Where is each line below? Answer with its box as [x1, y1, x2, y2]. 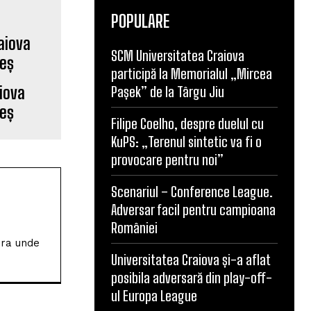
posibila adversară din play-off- [111, 269, 272, 286]
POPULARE [111, 11, 169, 31]
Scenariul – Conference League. [111, 183, 273, 200]
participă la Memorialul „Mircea [111, 65, 272, 82]
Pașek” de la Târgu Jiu [111, 83, 224, 100]
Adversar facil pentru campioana [111, 201, 276, 218]
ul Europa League [111, 287, 197, 304]
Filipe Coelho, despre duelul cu [111, 115, 264, 132]
